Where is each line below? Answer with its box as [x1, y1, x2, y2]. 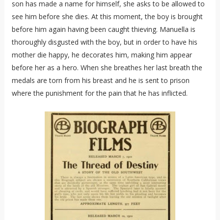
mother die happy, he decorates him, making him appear [11, 50, 192, 60]
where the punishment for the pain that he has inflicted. [11, 88, 188, 98]
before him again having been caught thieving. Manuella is [11, 25, 195, 34]
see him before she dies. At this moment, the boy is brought [11, 12, 203, 22]
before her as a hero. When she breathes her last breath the [11, 63, 202, 73]
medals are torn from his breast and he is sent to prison [11, 76, 190, 85]
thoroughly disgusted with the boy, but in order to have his [11, 37, 197, 47]
